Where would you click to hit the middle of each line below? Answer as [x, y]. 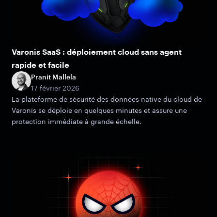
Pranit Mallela [54, 77]
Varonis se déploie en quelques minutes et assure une [99, 110]
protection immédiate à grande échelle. [77, 121]
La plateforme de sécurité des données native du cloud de [107, 99]
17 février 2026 [55, 88]
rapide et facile [40, 64]
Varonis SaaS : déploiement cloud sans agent [97, 51]
